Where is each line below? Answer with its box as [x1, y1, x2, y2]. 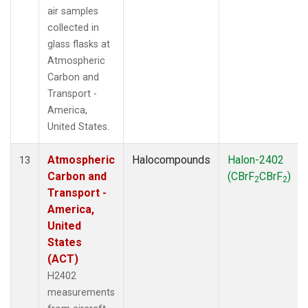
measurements [47, 286, 115, 298]
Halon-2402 [228, 153, 284, 166]
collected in [47, 21, 99, 34]
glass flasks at [47, 38, 110, 50]
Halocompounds [132, 153, 210, 166]
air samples [47, 5, 98, 17]
